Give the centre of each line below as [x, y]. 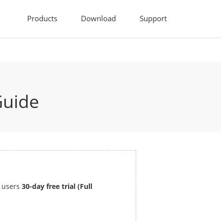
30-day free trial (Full [57, 186]
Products [42, 18]
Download [98, 18]
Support [153, 18]
